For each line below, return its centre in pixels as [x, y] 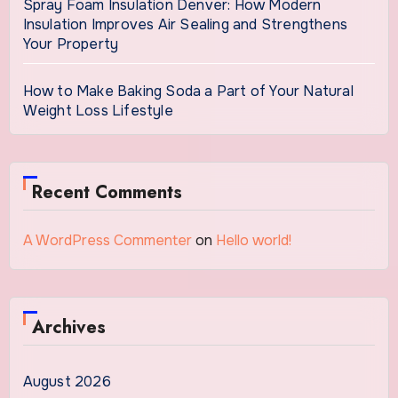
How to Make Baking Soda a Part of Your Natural [188, 91]
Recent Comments [107, 192]
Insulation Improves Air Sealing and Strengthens [185, 24]
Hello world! [253, 240]
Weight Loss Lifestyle [98, 110]
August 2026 [67, 381]
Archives [68, 327]
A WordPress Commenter [107, 240]
